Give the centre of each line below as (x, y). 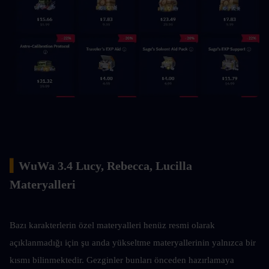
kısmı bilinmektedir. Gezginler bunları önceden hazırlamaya (122, 260)
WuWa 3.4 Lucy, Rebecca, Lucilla (105, 165)
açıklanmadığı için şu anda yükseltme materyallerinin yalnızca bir (133, 242)
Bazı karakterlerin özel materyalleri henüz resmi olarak (112, 225)
